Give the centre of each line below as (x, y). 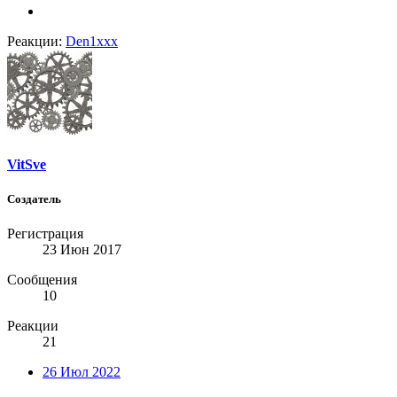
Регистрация (45, 234)
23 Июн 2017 (82, 250)
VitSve (27, 164)
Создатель (34, 199)
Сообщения (42, 280)
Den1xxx (92, 41)
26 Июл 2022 (82, 372)
